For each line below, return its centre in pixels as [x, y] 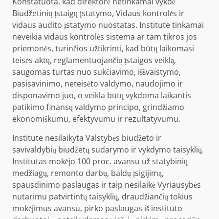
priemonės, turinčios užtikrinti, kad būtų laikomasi [103, 48]
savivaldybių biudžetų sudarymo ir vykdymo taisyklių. [108, 149]
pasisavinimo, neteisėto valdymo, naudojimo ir [98, 83]
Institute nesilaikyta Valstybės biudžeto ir [87, 138]
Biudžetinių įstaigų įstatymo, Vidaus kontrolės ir [98, 13]
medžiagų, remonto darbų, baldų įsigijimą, [88, 173]
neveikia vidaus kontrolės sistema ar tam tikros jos [105, 36]
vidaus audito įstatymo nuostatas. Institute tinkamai [108, 25]
